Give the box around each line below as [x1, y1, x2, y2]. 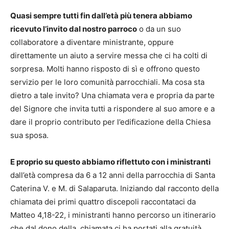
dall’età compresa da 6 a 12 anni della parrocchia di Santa [10, 170, 215, 180]
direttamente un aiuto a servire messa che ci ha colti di [10, 50, 208, 60]
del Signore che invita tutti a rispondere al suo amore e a [10, 103, 215, 113]
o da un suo [137, 24, 181, 34]
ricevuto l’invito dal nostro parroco [10, 24, 137, 34]
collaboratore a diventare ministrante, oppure [10, 37, 174, 47]
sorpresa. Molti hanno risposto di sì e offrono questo [10, 63, 200, 74]
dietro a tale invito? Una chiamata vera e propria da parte [10, 90, 215, 100]
